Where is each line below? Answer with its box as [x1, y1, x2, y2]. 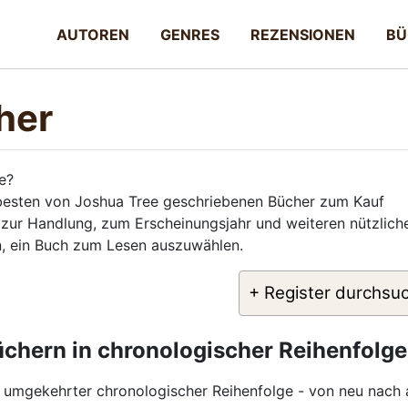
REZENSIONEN [250, 25, 355, 44]
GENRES [160, 25, 219, 44]
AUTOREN [56, 25, 129, 44]
